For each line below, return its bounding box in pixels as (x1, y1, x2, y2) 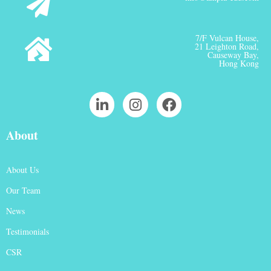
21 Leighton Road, (195, 41, 259, 53)
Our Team (6, 184, 41, 196)
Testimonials (6, 225, 49, 237)
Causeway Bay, (207, 49, 259, 61)
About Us (6, 163, 39, 175)
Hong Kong (219, 57, 259, 70)
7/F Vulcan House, (195, 32, 259, 44)
